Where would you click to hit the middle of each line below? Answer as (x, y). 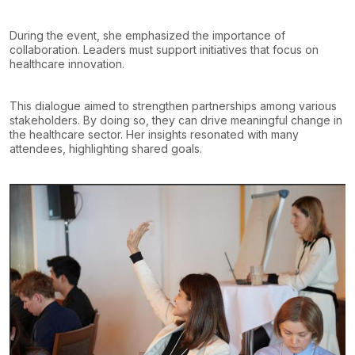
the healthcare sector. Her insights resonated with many (154, 134)
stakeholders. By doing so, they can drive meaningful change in (176, 120)
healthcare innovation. (69, 63)
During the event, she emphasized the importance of (147, 35)
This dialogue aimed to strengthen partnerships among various (173, 105)
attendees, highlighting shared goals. (106, 148)
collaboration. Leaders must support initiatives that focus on (164, 49)
